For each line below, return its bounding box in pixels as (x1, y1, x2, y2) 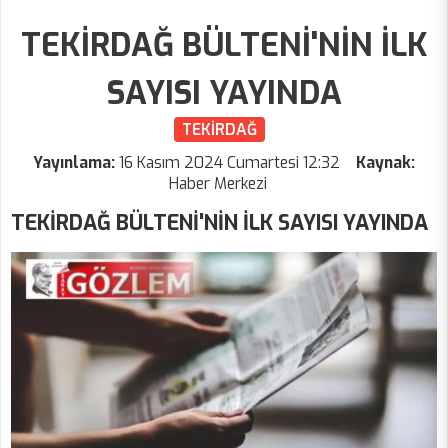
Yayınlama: (33, 152, 119, 174)
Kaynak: (356, 152, 415, 174)
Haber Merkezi (169, 173, 267, 195)
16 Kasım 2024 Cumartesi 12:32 (119, 152, 340, 174)
